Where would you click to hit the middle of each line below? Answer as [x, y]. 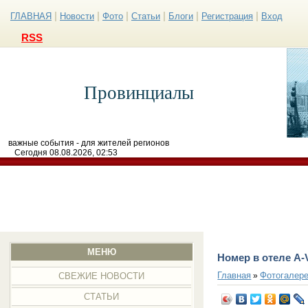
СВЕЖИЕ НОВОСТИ [102, 276]
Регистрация [227, 16]
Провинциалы [139, 93]
